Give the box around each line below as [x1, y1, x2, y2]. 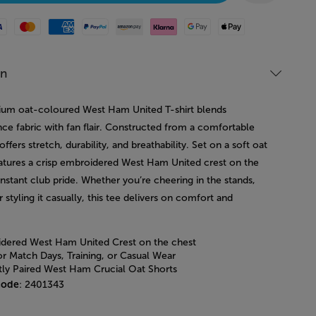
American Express [47, 18, 128, 31]
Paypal [81, 18, 111, 31]
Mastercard [13, 18, 64, 31]
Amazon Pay [115, 18, 172, 31]
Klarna [150, 18, 178, 31]
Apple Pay [217, 18, 263, 31]
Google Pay [183, 18, 238, 31]
